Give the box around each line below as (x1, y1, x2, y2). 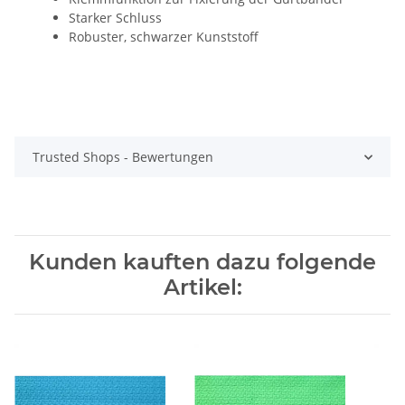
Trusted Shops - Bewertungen (33, 148, 213, 166)
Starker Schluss (69, 9, 162, 27)
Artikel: (163, 274, 242, 301)
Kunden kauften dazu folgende (29, 249, 376, 276)
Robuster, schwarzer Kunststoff (69, 28, 259, 46)
